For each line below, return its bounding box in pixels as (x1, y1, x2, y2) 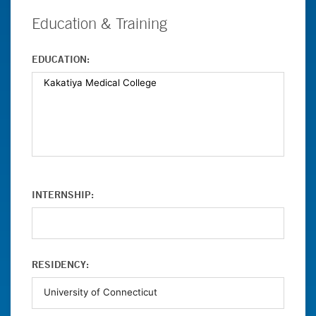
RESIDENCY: (32, 258, 89, 271)
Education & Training (32, 14, 167, 32)
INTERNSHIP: (32, 188, 94, 201)
